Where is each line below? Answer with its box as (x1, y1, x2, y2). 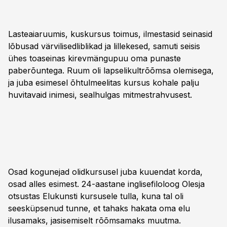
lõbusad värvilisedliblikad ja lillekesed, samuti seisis (8, 41, 200, 51)
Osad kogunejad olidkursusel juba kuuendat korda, (8, 167, 203, 177)
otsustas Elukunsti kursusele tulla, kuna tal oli (8, 191, 183, 201)
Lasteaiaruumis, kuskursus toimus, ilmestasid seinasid (8, 29, 212, 39)
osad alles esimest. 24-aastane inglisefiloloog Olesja (8, 179, 205, 189)
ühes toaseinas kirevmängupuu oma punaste (8, 53, 181, 63)
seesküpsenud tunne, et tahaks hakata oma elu (8, 203, 190, 213)
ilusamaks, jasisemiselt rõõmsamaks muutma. (8, 215, 181, 225)
